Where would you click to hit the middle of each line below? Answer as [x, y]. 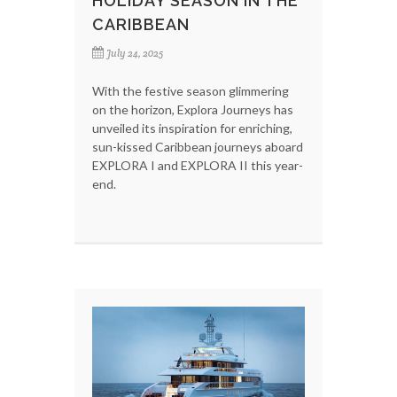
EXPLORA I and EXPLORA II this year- [198, 165]
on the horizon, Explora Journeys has [193, 109]
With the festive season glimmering [191, 90]
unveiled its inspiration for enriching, [192, 128]
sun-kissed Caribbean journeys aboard [198, 146]
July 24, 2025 [135, 53]
